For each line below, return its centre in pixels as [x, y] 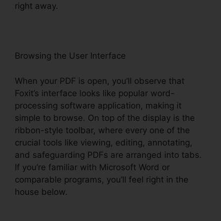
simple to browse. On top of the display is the [105, 118]
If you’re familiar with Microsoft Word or [92, 167]
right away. [37, 6]
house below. [41, 192]
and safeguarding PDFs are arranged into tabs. [108, 155]
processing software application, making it [98, 105]
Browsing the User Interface [70, 56]
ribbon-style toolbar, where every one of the [102, 130]
